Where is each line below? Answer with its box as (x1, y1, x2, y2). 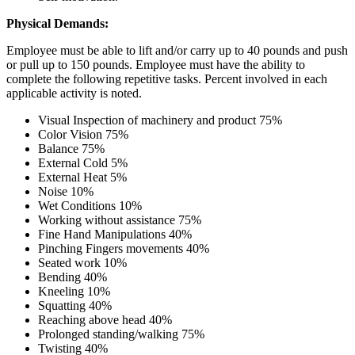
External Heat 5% (38, 170, 127, 184)
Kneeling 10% (38, 284, 110, 298)
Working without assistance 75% (38, 212, 201, 227)
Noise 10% (38, 184, 94, 198)
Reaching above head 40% (38, 312, 172, 326)
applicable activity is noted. (6, 86, 142, 100)
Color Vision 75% (38, 127, 128, 141)
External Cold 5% (38, 155, 128, 170)
